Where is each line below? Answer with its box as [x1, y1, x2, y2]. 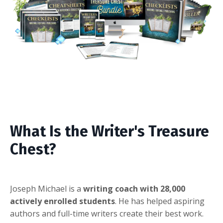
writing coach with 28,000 [83, 183, 185, 195]
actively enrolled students [10, 196, 115, 207]
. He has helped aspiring [115, 196, 205, 207]
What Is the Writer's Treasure [10, 122, 209, 141]
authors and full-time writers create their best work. [10, 208, 204, 220]
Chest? [10, 140, 56, 159]
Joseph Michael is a [10, 183, 83, 195]
